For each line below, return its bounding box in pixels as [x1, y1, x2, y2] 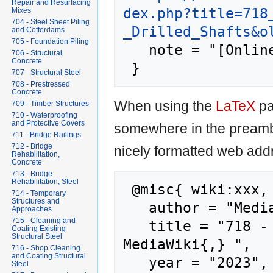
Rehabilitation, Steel [12, 177, 79, 186]
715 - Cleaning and [12, 216, 76, 225]
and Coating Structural [12, 252, 87, 261]
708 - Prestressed [12, 80, 71, 89]
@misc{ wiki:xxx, [123, 180, 132, 198]
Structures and [12, 197, 60, 206]
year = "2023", [123, 253, 149, 271]
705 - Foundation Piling [12, 37, 90, 46]
